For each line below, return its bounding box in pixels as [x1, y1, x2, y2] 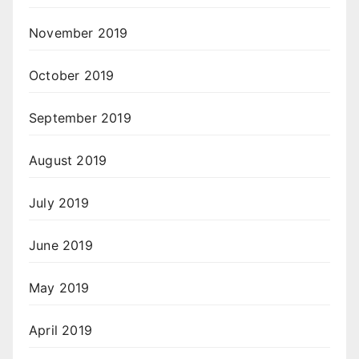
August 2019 [29, 152, 107, 169]
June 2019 [29, 237, 93, 254]
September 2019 [29, 110, 131, 127]
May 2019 [29, 280, 90, 296]
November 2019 [29, 25, 128, 42]
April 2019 [29, 322, 92, 339]
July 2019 [29, 195, 89, 212]
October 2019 [29, 67, 115, 84]
